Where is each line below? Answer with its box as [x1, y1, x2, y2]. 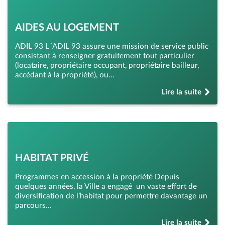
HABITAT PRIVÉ [15, 153, 89, 163]
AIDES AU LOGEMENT [15, 22, 119, 33]
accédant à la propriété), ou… [15, 71, 114, 79]
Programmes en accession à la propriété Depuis [15, 173, 179, 181]
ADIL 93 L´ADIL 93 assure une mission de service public [15, 42, 208, 50]
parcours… [15, 201, 51, 209]
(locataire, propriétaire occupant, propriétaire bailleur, [15, 61, 199, 69]
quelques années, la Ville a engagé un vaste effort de [15, 182, 197, 190]
